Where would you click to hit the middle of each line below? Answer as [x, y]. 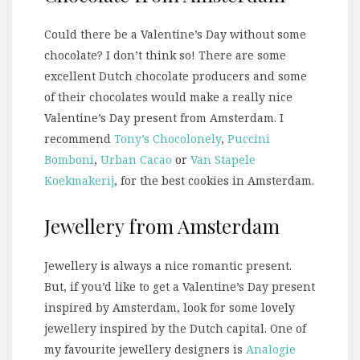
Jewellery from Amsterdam [162, 225]
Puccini [249, 138]
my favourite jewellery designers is [145, 349]
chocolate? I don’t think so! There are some [165, 55]
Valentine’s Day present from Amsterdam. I [164, 117]
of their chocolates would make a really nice [168, 96]
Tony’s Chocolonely [168, 138]
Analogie [271, 349]
